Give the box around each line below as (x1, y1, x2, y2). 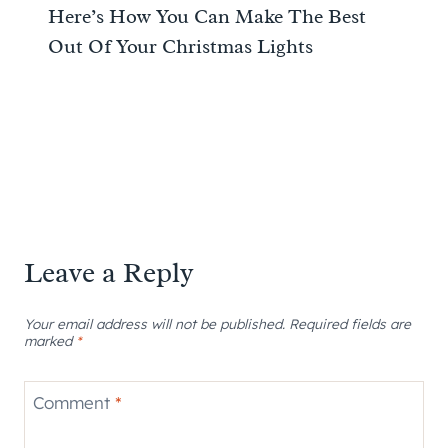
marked (24, 331, 76, 349)
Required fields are (289, 314, 411, 332)
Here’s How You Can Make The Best (48, 3, 366, 29)
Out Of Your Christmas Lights (48, 33, 313, 59)
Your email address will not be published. (24, 314, 285, 332)
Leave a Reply (24, 254, 194, 290)
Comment (32, 392, 115, 414)
